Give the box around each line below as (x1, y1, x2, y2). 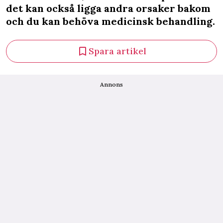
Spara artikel (89, 45, 146, 57)
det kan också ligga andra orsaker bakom (6, 2, 211, 14)
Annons (100, 81, 123, 88)
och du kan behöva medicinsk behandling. (6, 15, 215, 27)
